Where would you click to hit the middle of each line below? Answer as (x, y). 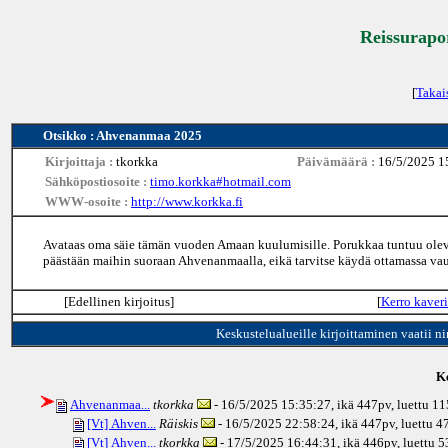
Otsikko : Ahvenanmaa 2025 (122, 135)
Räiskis (178, 424)
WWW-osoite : (88, 201)
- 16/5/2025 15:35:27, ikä (282, 404)
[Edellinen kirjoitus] (118, 301)
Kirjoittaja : (80, 161)
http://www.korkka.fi (187, 201)
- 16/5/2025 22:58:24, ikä (286, 424)
